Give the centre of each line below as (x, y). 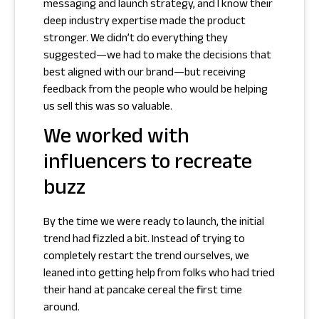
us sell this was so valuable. (108, 108)
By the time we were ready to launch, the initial (154, 224)
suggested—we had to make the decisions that (157, 56)
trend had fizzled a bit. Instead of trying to (144, 241)
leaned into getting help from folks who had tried (159, 275)
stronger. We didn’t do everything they (136, 39)
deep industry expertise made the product (145, 22)
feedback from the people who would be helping (156, 90)
